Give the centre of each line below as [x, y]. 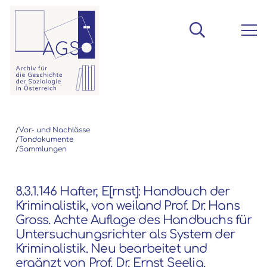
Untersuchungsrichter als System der [125, 234]
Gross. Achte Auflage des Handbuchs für [133, 220]
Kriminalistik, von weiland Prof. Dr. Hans [128, 206]
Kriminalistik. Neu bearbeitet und [111, 249]
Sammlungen [43, 149]
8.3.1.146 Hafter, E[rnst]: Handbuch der [122, 191]
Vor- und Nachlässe [54, 130]
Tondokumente [46, 139]
